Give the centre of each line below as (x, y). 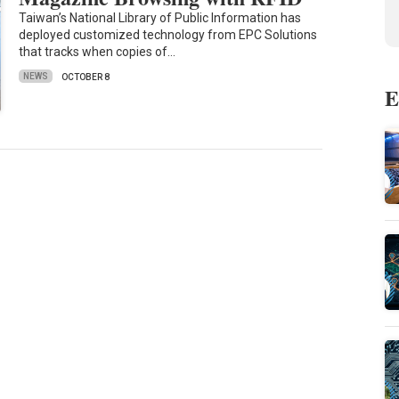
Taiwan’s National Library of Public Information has (160, 17)
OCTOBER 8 (86, 77)
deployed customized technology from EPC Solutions (168, 34)
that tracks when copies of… (98, 51)
